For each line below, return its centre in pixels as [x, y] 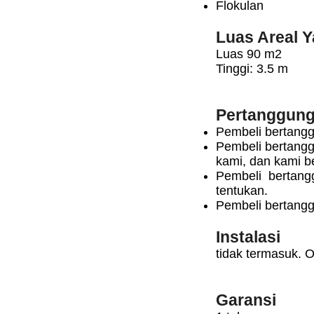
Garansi [246, 300]
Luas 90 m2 [249, 54]
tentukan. [242, 191]
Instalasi [248, 237]
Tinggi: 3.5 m [252, 69]
